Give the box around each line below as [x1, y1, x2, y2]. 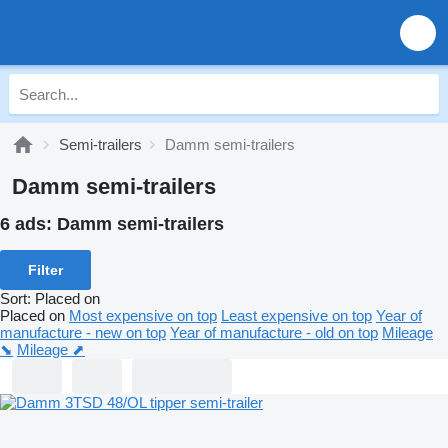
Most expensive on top [69, 306, 217, 324]
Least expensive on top [221, 306, 372, 324]
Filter [28, 261, 63, 278]
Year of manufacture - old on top [170, 323, 378, 341]
